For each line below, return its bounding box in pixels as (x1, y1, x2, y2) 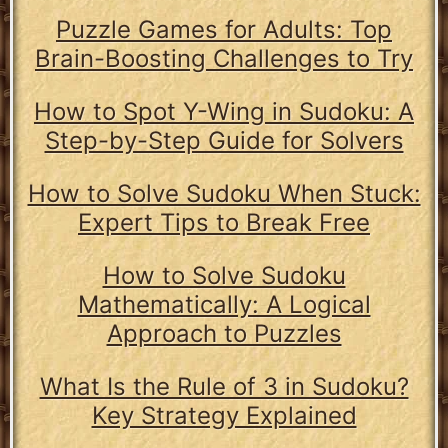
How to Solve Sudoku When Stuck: (27, 179, 421, 209)
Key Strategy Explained (91, 401, 357, 431)
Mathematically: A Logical (77, 290, 371, 320)
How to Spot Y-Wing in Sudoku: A (34, 97, 414, 127)
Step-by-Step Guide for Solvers (44, 126, 404, 156)
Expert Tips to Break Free (78, 208, 370, 238)
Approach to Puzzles (106, 319, 342, 349)
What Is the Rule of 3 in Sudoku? (39, 372, 409, 402)
